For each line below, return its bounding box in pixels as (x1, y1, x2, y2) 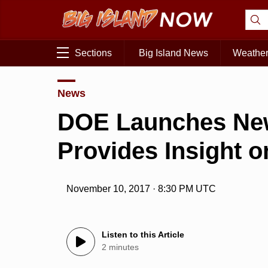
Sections (75, 48, 112, 59)
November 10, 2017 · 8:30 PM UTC (66, 184, 217, 194)
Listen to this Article (102, 230, 185, 240)
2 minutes (102, 242, 139, 252)
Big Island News (139, 48, 208, 59)
